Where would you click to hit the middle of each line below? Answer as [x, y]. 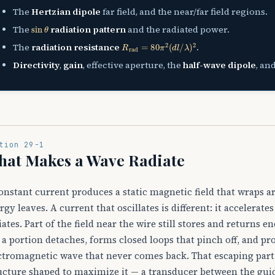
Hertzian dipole [66, 11]
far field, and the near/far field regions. [184, 11]
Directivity [37, 65]
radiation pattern [88, 29]
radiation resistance [76, 47]
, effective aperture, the [133, 65]
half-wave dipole [220, 65]
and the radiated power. [177, 29]
